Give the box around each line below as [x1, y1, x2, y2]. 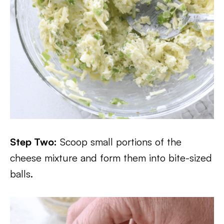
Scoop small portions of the [57, 135, 181, 148]
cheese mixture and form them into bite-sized [10, 151, 212, 164]
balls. [10, 167, 33, 180]
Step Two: [10, 135, 57, 148]
